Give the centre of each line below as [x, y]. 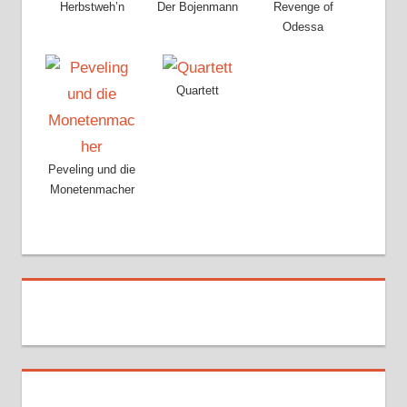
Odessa [303, 27]
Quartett [198, 90]
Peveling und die [92, 169]
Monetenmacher [92, 189]
